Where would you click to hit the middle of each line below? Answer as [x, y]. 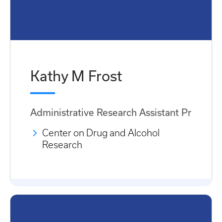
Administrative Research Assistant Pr [111, 112]
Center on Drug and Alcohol [101, 133]
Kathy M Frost [76, 76]
